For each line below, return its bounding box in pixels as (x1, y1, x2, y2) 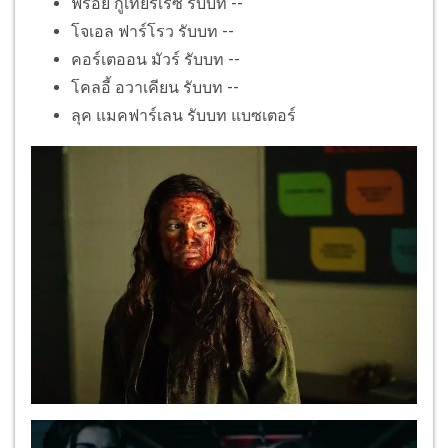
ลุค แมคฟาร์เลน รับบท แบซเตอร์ (71, 106, 296, 126)
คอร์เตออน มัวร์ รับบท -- (71, 50, 240, 70)
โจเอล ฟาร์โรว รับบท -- (71, 22, 234, 42)
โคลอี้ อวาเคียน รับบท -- (71, 78, 239, 98)
